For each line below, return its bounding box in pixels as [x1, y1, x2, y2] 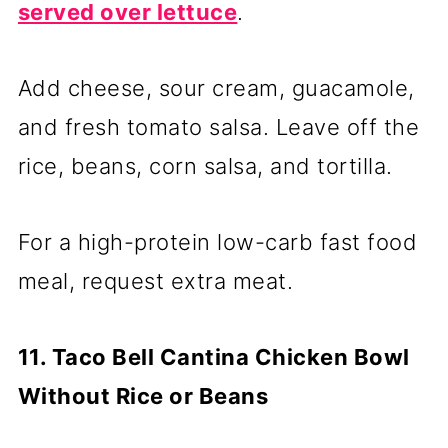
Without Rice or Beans [17, 383, 269, 410]
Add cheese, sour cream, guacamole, [17, 75, 415, 102]
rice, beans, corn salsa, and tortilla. [17, 153, 393, 180]
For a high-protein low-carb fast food [17, 229, 418, 256]
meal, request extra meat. [17, 268, 294, 295]
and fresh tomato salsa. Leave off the [17, 114, 420, 141]
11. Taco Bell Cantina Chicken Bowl [17, 344, 410, 371]
